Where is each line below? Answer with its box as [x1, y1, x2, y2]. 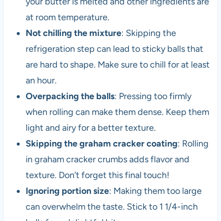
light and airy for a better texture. [25, 122, 156, 134]
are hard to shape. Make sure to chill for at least [25, 59, 210, 71]
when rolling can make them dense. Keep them [25, 107, 209, 118]
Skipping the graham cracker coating [25, 138, 178, 149]
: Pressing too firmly [114, 91, 191, 102]
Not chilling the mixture [25, 28, 121, 39]
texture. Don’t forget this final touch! [25, 170, 169, 181]
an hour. [25, 75, 57, 86]
